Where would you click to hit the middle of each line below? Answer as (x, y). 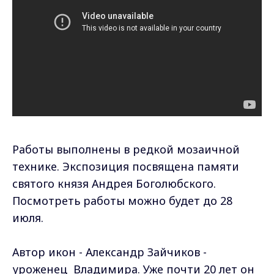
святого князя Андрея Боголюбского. (114, 184)
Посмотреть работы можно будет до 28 (122, 201)
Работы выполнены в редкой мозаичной (126, 150)
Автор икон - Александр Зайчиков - (109, 252)
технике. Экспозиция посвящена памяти (126, 167)
